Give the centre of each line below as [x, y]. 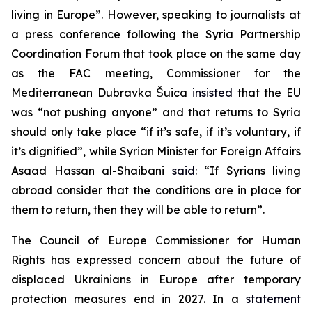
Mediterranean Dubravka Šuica [102, 93]
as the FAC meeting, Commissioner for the [156, 73]
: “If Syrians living [248, 171]
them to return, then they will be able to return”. [138, 210]
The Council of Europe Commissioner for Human [156, 240]
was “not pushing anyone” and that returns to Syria [156, 112]
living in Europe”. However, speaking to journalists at [156, 15]
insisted [212, 93]
